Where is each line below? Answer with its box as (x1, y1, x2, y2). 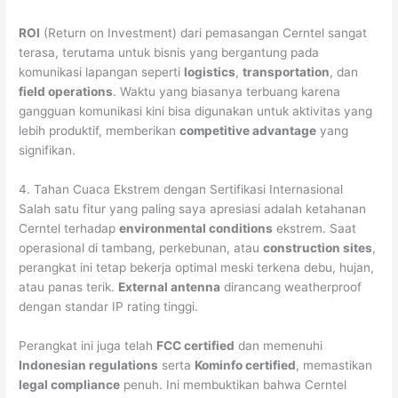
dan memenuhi (235, 338, 323, 353)
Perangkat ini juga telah (19, 338, 157, 353)
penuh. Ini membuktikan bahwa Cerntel (120, 377, 347, 392)
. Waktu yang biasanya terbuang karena (113, 84, 341, 99)
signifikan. (19, 143, 76, 158)
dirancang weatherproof (220, 279, 362, 294)
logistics (184, 65, 236, 80)
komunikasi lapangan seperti (19, 65, 185, 80)
